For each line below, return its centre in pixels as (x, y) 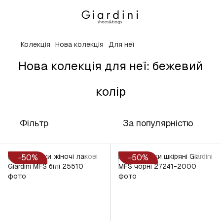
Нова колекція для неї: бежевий (110, 66)
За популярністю (158, 123)
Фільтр (34, 123)
